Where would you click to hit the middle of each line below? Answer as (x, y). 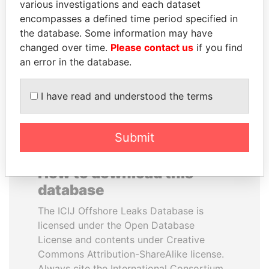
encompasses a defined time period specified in (129, 19)
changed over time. (65, 47)
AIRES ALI (197, 26)
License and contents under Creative (121, 240)
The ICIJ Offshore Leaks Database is (121, 211)
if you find (218, 47)
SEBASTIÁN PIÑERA (72, 26)
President (72, 40)
